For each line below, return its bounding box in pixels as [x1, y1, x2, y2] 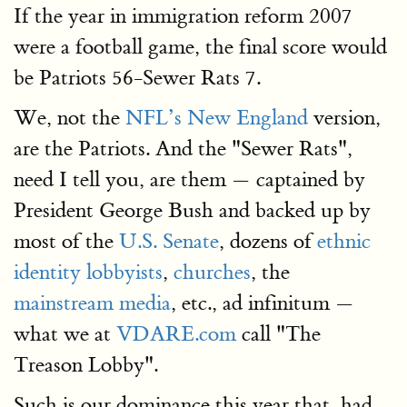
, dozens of [219, 228, 317, 254]
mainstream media [14, 290, 171, 316]
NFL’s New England [125, 104, 308, 131]
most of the [14, 228, 119, 254]
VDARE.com [116, 321, 236, 347]
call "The [236, 321, 321, 347]
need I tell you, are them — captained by [14, 166, 365, 193]
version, [308, 104, 381, 131]
